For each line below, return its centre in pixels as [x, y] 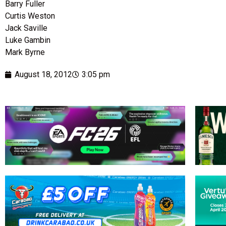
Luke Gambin [28, 40]
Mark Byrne [25, 52]
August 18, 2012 [43, 75]
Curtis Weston [30, 16]
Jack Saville [26, 28]
